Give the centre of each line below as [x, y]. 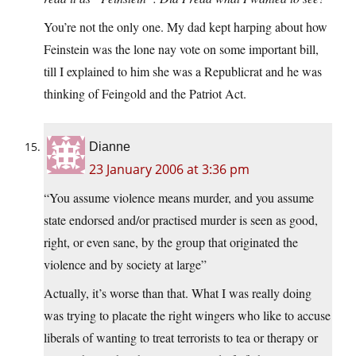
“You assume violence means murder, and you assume [179, 198]
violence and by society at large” [125, 265]
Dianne [110, 147]
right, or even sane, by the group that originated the [171, 242]
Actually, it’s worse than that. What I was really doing [178, 293]
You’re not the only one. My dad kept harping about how [186, 27]
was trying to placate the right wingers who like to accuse [187, 315]
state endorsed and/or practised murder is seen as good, [181, 220]
